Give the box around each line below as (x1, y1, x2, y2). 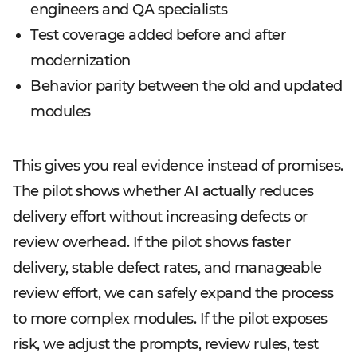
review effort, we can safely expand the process (13, 284, 334, 302)
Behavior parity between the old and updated (30, 77, 343, 95)
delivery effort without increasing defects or (13, 208, 308, 226)
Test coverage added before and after (30, 26, 285, 44)
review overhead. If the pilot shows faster (13, 233, 290, 251)
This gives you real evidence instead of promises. (13, 157, 343, 175)
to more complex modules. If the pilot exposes (13, 310, 328, 328)
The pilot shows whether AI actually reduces (13, 182, 314, 200)
